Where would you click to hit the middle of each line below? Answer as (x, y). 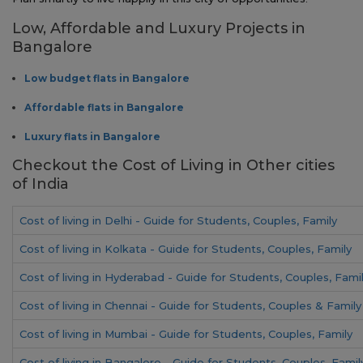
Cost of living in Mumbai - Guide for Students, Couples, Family (186, 333)
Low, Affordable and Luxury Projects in (159, 28)
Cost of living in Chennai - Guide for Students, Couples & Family (190, 305)
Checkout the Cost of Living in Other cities (173, 165)
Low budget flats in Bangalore (107, 78)
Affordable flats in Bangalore (104, 107)
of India (41, 184)
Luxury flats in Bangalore (92, 136)
